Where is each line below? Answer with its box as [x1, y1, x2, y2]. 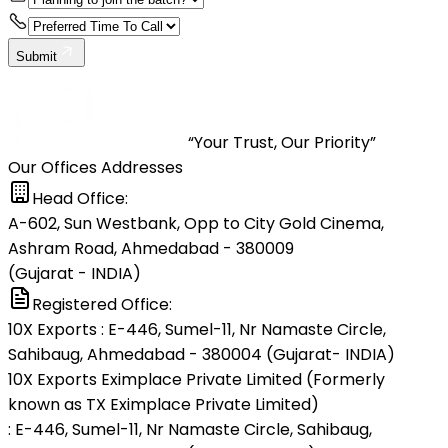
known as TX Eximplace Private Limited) [8, 392, 319, 416]
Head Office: [32, 186, 128, 210]
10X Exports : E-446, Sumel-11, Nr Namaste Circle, [8, 317, 386, 341]
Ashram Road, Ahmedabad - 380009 [8, 236, 294, 260]
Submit [16, 48, 57, 64]
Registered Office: [32, 292, 172, 316]
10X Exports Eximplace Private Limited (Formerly [8, 367, 385, 391]
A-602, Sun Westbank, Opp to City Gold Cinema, [8, 211, 384, 235]
